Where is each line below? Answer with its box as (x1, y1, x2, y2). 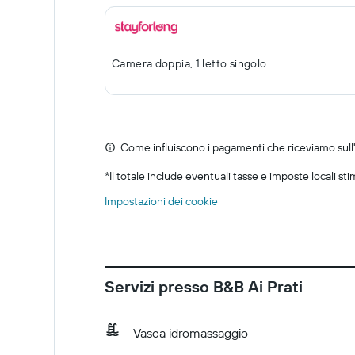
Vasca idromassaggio (133, 325, 248, 341)
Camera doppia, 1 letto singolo (112, 56, 267, 71)
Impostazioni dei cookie (105, 194, 218, 208)
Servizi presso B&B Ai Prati (105, 277, 303, 296)
